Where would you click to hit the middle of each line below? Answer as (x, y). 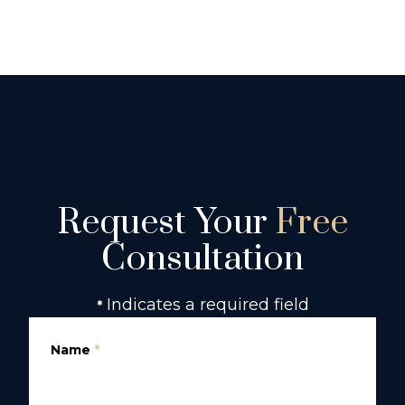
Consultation (202, 259)
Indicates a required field (207, 305)
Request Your (166, 223)
